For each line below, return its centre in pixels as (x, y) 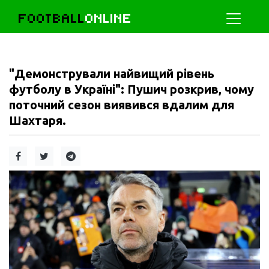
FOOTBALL (52, 18)
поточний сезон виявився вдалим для (122, 105)
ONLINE (109, 18)
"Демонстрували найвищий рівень (112, 74)
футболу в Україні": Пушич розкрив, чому (131, 89)
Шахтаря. (38, 120)
